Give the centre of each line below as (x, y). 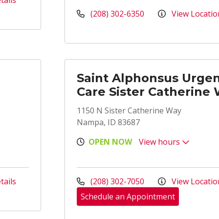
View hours (160, 142)
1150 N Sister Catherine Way (129, 110)
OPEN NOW (110, 142)
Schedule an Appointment (128, 197)
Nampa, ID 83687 (108, 122)
